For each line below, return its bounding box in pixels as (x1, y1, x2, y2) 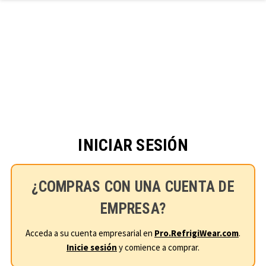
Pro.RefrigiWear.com (154, 227, 239, 239)
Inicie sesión (66, 241, 117, 253)
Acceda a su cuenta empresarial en (26, 227, 154, 239)
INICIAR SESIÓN (78, 135, 188, 155)
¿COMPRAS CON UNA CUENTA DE (31, 178, 235, 195)
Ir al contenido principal (133, 77, 227, 88)
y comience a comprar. (117, 241, 199, 253)
